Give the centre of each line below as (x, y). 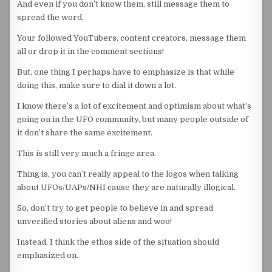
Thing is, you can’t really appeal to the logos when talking (128, 174)
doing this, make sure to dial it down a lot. (97, 85)
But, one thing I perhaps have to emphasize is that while (126, 72)
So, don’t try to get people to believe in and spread (115, 208)
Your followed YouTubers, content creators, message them (132, 38)
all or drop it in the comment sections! (91, 51)
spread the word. (51, 17)
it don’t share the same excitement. (85, 133)
